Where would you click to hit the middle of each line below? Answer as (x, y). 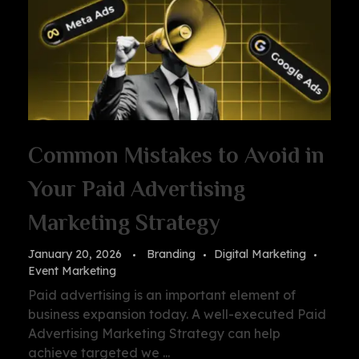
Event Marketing (72, 271)
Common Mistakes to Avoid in (176, 155)
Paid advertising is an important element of (162, 295)
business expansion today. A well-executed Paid (177, 315)
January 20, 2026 (75, 254)
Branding (171, 254)
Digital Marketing (260, 254)
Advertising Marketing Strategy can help (154, 334)
